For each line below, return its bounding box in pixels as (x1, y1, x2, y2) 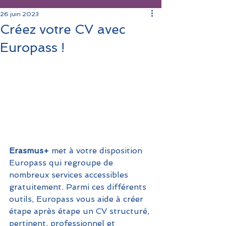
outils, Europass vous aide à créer (9, 194, 146, 204)
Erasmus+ (9, 145, 49, 155)
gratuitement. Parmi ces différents (9, 182, 149, 192)
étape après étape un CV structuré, (9, 206, 152, 216)
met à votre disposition (49, 145, 142, 155)
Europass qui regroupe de (9, 157, 116, 167)
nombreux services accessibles (9, 169, 131, 180)
